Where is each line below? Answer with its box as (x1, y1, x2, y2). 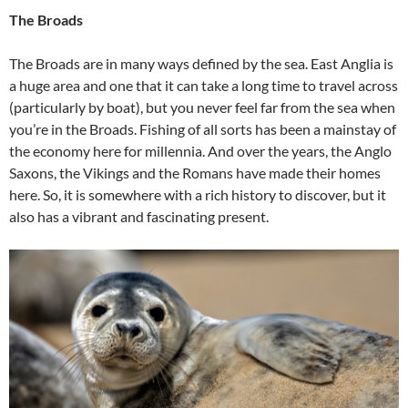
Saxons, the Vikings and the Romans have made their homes (9, 163, 381, 181)
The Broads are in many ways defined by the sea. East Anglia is (9, 54, 393, 72)
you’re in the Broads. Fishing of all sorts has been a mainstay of (9, 119, 396, 138)
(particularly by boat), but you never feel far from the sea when (9, 97, 395, 116)
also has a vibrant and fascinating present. (9, 207, 269, 225)
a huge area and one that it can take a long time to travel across (9, 76, 398, 94)
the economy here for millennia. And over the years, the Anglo (9, 141, 392, 159)
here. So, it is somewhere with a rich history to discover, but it (9, 185, 386, 203)
